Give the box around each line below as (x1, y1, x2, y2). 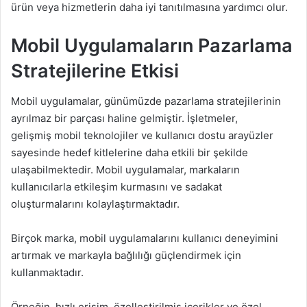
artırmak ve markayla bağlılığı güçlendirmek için (11, 249, 241, 262)
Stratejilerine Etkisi (11, 59, 179, 82)
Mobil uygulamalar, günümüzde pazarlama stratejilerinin (11, 95, 281, 108)
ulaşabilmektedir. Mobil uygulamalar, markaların (11, 163, 240, 177)
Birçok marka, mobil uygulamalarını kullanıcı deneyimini (11, 232, 278, 245)
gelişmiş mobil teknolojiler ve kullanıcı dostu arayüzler (11, 129, 273, 143)
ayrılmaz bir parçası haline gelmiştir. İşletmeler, (11, 112, 238, 125)
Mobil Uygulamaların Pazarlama (11, 34, 293, 57)
